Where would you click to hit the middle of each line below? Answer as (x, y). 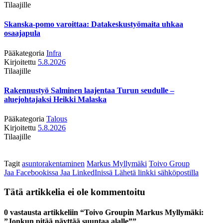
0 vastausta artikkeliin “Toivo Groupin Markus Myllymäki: (104, 213)
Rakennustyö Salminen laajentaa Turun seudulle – (89, 90)
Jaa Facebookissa (31, 173)
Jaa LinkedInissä (86, 173)
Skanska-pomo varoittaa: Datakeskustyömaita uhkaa (94, 24)
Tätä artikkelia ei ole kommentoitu (75, 192)
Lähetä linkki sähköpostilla (157, 173)
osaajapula (22, 33)
